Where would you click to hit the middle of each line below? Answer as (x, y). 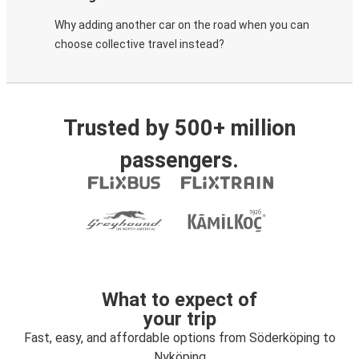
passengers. (179, 160)
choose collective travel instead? (139, 44)
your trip (179, 319)
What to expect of (179, 300)
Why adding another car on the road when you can (182, 25)
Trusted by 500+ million (179, 128)
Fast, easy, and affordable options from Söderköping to (179, 338)
